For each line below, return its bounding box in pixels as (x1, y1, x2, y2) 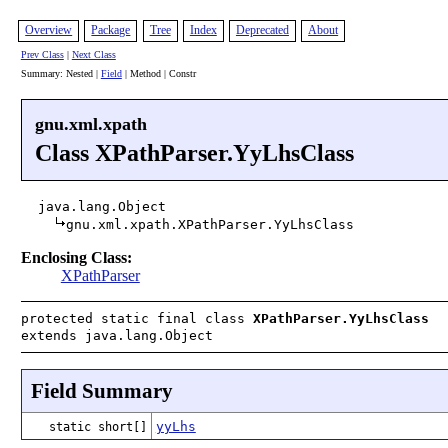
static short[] (48, 419, 147, 434)
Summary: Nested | (20, 68, 101, 80)
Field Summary (30, 379, 173, 403)
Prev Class (20, 49, 64, 61)
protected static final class (20, 310, 253, 326)
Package (91, 23, 131, 38)
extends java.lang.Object (20, 327, 213, 343)
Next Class (71, 49, 116, 61)
